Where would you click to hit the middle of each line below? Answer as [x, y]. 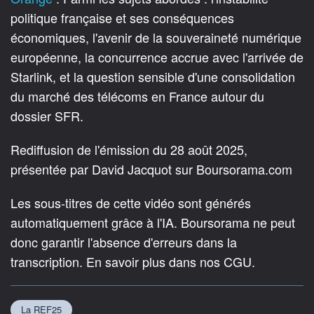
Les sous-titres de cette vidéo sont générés [131, 202]
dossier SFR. [47, 115]
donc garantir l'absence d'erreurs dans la [124, 241]
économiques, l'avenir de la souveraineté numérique [156, 37]
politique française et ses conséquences [122, 17]
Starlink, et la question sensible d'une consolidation [153, 76]
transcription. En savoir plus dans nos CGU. [133, 261]
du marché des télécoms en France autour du [137, 96]
